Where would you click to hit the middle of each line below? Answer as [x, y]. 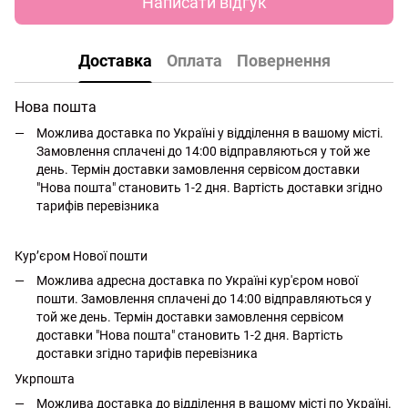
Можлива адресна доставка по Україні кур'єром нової [197, 280]
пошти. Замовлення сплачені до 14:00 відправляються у [204, 298]
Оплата [194, 61]
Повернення [283, 61]
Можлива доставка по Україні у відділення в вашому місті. [210, 133]
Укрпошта [45, 379]
